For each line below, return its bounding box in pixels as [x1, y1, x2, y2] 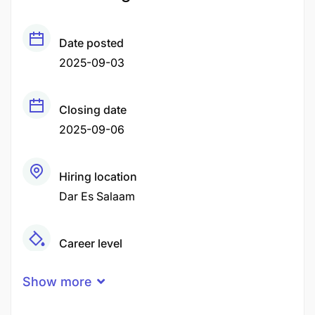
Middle [59, 256, 95, 270]
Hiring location [59, 169, 137, 184]
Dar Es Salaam [59, 189, 135, 203]
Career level [59, 236, 122, 250]
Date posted [59, 36, 124, 50]
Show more [22, 274, 91, 289]
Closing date [59, 103, 127, 117]
